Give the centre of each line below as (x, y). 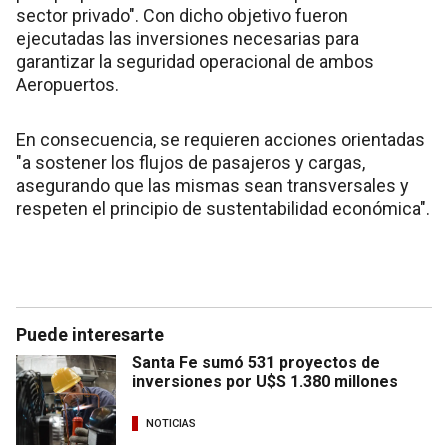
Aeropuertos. (67, 85)
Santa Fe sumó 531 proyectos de (256, 363)
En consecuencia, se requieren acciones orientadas (220, 140)
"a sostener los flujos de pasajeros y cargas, (190, 163)
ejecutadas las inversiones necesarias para (187, 39)
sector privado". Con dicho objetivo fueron (182, 16)
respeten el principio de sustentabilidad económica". (223, 209)
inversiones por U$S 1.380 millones (265, 382)
